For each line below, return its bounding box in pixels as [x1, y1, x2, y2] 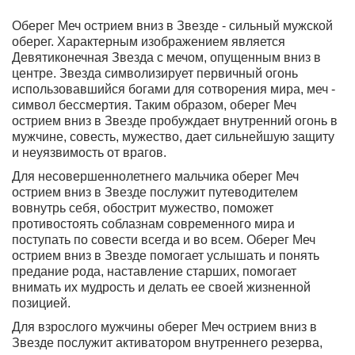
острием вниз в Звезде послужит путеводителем [12, 185, 298, 200]
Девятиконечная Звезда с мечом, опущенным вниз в [12, 51, 321, 65]
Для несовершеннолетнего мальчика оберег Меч [12, 170, 299, 184]
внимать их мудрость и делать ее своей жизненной [12, 281, 311, 295]
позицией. [12, 296, 71, 311]
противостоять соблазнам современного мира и [12, 217, 295, 231]
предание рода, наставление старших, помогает [12, 265, 296, 279]
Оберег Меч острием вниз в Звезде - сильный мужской [12, 19, 333, 33]
